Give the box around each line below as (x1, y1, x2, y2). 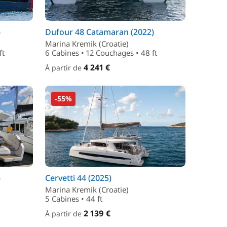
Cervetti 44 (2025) (45, 172, 111, 183)
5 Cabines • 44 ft (45, 194, 102, 204)
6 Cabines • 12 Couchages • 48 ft (45, 48, 157, 58)
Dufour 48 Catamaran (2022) (45, 26, 154, 37)
